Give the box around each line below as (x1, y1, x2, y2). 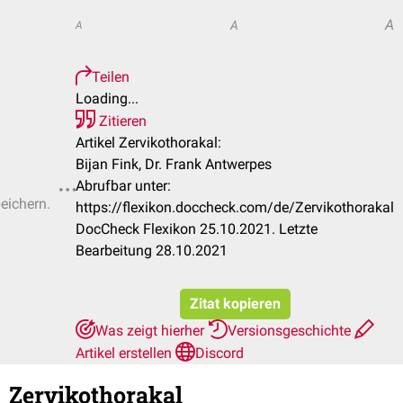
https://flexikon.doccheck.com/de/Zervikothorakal (76, 199, 394, 216)
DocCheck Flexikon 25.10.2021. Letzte (76, 220, 318, 237)
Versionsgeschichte (228, 322, 354, 339)
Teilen (92, 68, 130, 85)
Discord (195, 345, 244, 362)
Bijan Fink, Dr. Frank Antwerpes (76, 156, 272, 173)
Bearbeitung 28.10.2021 (76, 242, 228, 259)
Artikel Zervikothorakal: (76, 134, 221, 151)
